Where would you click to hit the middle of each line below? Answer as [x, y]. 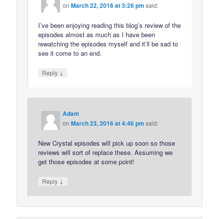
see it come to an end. [70, 53]
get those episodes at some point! [87, 161]
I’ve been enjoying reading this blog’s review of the [110, 25]
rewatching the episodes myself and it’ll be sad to [108, 44]
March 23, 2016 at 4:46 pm [108, 123]
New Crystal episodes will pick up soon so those [107, 143]
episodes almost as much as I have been [97, 34]
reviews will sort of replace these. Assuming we [106, 152]
